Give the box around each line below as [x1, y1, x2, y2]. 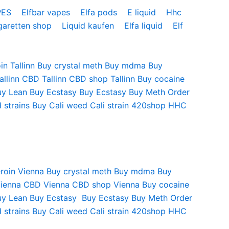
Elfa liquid [124, 20, 165, 31]
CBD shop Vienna [72, 179, 140, 190]
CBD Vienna [24, 179, 70, 190]
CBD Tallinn [22, 73, 66, 84]
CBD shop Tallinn [69, 73, 135, 84]
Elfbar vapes [21, 7, 73, 17]
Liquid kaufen [62, 20, 117, 31]
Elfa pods [80, 7, 120, 17]
